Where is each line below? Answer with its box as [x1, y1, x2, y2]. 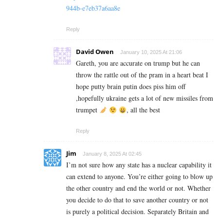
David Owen [76, 47, 114, 56]
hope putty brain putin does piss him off [76, 82, 185, 91]
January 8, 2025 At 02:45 [83, 151, 142, 157]
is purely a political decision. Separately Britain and [66, 207, 209, 217]
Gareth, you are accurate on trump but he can [76, 58, 200, 68]
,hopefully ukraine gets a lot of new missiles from [76, 93, 213, 103]
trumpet [76, 105, 99, 115]
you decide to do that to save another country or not [66, 195, 208, 205]
